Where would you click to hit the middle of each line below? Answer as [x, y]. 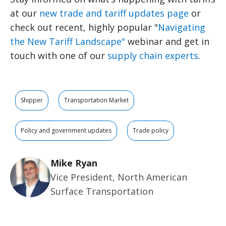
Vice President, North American [119, 177]
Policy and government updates [66, 130]
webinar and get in [167, 41]
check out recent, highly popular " [84, 27]
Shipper [32, 100]
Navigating [182, 27]
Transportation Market [96, 100]
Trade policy [151, 130]
